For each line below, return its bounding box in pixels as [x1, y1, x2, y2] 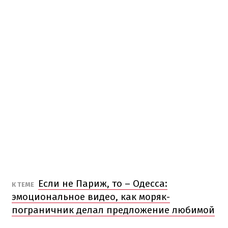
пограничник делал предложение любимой [12, 204, 215, 216]
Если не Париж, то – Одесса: [38, 177, 167, 189]
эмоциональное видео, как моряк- [12, 190, 170, 203]
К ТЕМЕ [12, 180, 36, 188]
